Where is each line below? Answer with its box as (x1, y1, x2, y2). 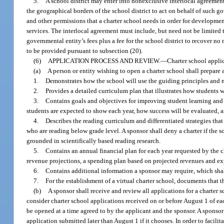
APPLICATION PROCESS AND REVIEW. (48, 57, 161, 65)
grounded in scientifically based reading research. (26, 137, 161, 145)
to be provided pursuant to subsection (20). (26, 47, 143, 55)
